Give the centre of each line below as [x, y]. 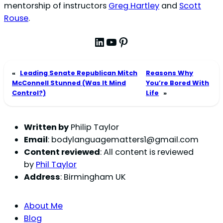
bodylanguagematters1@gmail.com [125, 140]
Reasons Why [170, 73]
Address [42, 177]
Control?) [29, 93]
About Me [43, 206]
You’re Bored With [178, 83]
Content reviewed [62, 152]
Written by [46, 127]
